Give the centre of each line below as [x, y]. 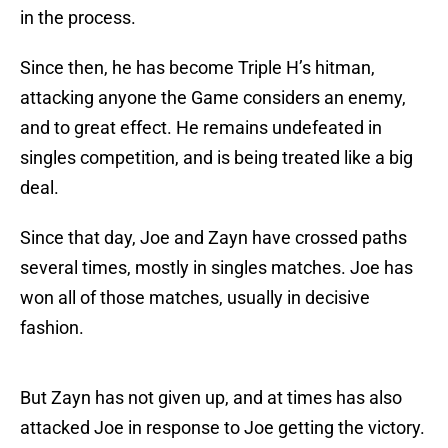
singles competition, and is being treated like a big [216, 158]
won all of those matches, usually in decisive [195, 298]
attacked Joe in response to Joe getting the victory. [222, 428]
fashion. [52, 328]
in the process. [78, 18]
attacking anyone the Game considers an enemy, [213, 98]
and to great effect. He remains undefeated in [201, 128]
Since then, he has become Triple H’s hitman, [197, 68]
